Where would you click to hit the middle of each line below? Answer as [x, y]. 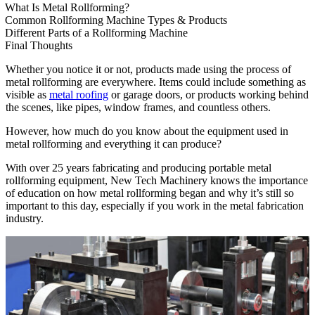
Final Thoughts [39, 45]
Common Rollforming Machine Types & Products [116, 20]
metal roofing [79, 94]
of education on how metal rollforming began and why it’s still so [150, 193]
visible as [27, 94]
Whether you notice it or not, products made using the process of [148, 69]
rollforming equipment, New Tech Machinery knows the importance [157, 180]
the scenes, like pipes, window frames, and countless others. [138, 107]
